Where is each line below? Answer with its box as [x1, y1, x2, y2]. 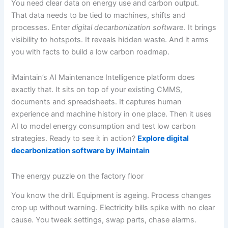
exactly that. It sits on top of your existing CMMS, [11, 85, 183, 95]
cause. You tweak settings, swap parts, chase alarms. [11, 215, 197, 224]
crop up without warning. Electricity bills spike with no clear [11, 203, 215, 212]
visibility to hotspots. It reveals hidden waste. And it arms [11, 35, 209, 45]
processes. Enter [11, 23, 72, 33]
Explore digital [137, 134, 189, 144]
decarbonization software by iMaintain [11, 146, 150, 156]
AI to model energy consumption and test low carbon [11, 122, 196, 131]
